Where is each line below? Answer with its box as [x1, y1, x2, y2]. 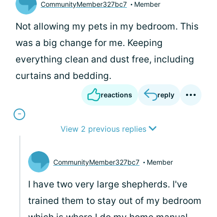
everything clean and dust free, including [15, 54, 194, 65]
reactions [101, 91, 132, 99]
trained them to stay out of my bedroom [28, 195, 201, 206]
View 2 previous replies [61, 124, 149, 134]
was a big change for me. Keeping [15, 37, 163, 48]
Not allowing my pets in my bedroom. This [15, 21, 199, 32]
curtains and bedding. [15, 70, 111, 81]
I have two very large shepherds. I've [28, 179, 187, 190]
